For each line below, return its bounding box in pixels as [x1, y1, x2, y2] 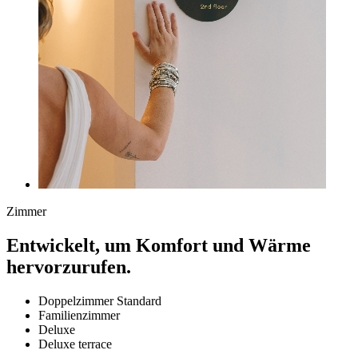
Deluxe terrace [38, 336, 112, 351]
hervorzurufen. [6, 256, 131, 277]
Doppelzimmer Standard [38, 293, 161, 308]
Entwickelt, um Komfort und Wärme [6, 234, 311, 256]
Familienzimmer [38, 308, 120, 322]
